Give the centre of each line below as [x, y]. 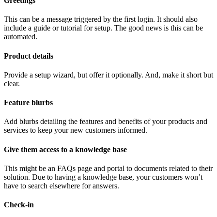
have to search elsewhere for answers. [62, 186]
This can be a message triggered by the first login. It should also [101, 19]
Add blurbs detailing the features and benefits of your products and [106, 122]
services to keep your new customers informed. [76, 130]
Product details [29, 56]
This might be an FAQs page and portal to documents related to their [108, 168]
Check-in [19, 205]
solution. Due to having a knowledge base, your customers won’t [103, 177]
